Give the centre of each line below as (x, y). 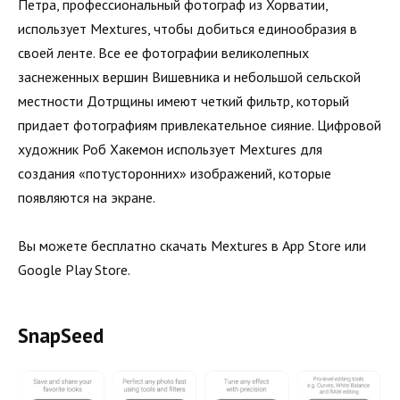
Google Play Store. (74, 270)
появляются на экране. (87, 197)
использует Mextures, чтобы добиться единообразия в (187, 28)
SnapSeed (61, 335)
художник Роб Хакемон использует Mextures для (170, 149)
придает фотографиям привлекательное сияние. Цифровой (200, 125)
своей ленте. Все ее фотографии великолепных (163, 52)
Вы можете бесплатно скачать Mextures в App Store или (192, 246)
